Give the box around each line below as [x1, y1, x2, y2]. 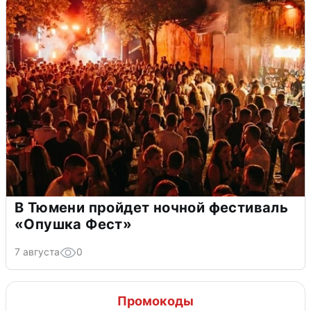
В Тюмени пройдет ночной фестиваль [15, 199, 289, 216]
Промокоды [117, 293, 194, 308]
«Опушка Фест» [15, 215, 133, 233]
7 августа [15, 245, 60, 258]
